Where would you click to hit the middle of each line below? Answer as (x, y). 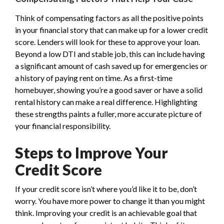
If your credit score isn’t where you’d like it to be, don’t (106, 189)
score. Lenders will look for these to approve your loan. (107, 42)
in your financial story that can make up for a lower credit (111, 30)
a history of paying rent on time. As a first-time (94, 78)
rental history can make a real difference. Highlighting (106, 102)
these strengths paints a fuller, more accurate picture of (108, 114)
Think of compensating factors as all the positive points (109, 18)
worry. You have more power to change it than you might (110, 201)
